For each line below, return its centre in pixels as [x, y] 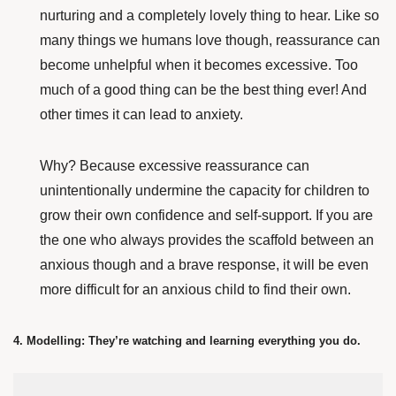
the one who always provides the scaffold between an [207, 240]
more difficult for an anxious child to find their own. [195, 289]
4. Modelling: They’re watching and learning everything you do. [187, 341]
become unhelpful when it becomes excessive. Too [199, 65]
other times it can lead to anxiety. [141, 114]
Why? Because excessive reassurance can [175, 166]
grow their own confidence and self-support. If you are [206, 215]
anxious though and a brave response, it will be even [204, 265]
